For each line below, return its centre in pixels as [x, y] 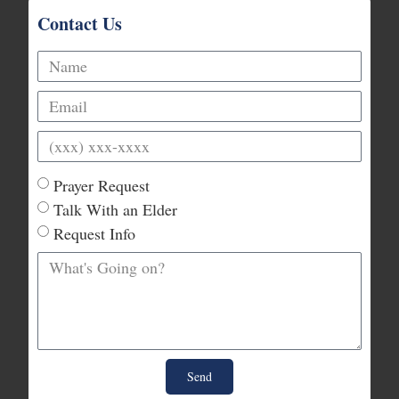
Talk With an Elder [116, 210]
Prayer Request [102, 186]
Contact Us [80, 24]
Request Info [95, 234]
